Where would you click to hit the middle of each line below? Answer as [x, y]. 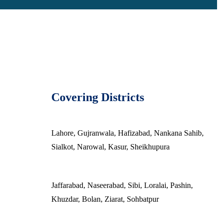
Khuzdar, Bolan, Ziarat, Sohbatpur [105, 199]
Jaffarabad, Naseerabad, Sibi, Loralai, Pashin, [122, 185]
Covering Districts [98, 97]
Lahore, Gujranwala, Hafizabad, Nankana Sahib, [128, 133]
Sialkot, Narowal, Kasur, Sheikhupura [110, 147]
